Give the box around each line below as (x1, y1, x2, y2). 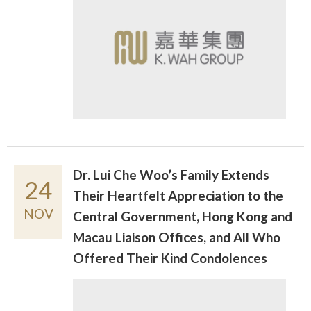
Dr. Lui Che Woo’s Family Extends (73, 166, 269, 183)
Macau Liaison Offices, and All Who (73, 228, 280, 245)
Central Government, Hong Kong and (73, 208, 292, 224)
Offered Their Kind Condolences (73, 249, 267, 266)
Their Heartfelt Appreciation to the (73, 187, 283, 203)
